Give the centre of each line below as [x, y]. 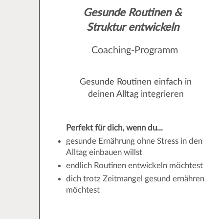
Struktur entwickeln [132, 27]
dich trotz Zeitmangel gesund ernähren [135, 179]
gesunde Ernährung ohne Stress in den [134, 141]
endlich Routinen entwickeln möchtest [135, 165]
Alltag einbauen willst [104, 152]
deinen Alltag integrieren [136, 94]
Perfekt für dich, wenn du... [115, 128]
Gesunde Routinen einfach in [136, 82]
